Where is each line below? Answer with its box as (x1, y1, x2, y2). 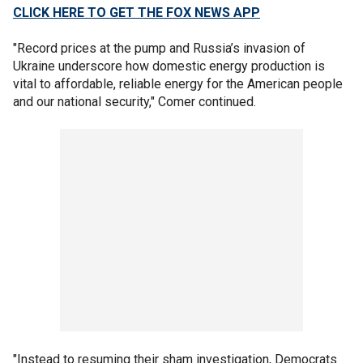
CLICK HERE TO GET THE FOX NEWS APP (13, 4, 260, 20)
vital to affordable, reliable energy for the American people (13, 75, 343, 92)
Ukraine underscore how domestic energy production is (13, 58, 325, 74)
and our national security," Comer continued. (13, 93, 259, 109)
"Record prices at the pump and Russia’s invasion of (13, 40, 305, 56)
